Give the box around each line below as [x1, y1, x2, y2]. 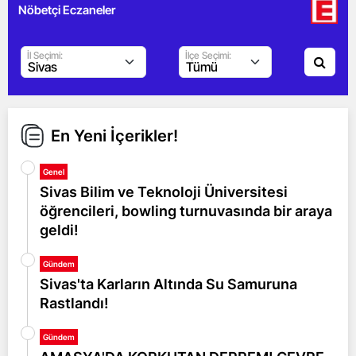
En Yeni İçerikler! [51, 126, 178, 145]
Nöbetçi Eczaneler [18, 2, 115, 17]
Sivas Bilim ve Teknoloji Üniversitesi [40, 183, 288, 200]
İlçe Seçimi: [185, 48, 231, 61]
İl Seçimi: [27, 48, 63, 61]
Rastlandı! [40, 294, 109, 311]
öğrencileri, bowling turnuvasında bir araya [40, 202, 332, 219]
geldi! [40, 221, 79, 238]
